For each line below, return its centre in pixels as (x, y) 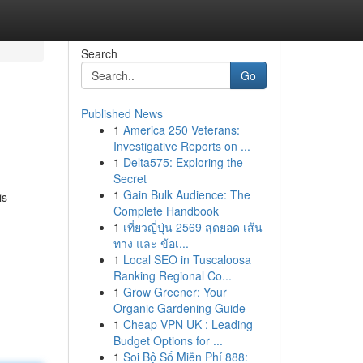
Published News (122, 113)
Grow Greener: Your (175, 292)
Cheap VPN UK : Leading (188, 324)
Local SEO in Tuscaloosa (187, 259)
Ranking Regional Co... (172, 275)
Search (99, 53)
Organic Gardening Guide (179, 308)
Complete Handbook (166, 211)
